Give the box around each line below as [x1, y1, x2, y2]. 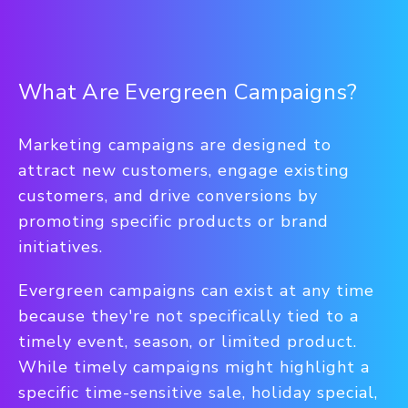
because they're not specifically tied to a [18, 305, 359, 327]
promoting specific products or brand [18, 210, 329, 232]
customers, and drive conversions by [18, 185, 318, 207]
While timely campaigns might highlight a [18, 356, 370, 378]
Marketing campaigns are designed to [18, 134, 331, 156]
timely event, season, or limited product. [18, 331, 357, 352]
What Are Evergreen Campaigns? [18, 77, 358, 107]
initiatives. [18, 236, 103, 258]
